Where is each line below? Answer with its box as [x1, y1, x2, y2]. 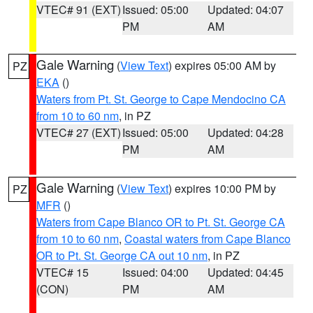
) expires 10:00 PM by [168, 180, 276, 196]
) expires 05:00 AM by [168, 57, 276, 73]
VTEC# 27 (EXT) [36, 124, 121, 140]
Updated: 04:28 [208, 124, 284, 140]
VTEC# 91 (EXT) [36, 1, 121, 17]
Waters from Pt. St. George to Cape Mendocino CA [36, 91, 286, 107]
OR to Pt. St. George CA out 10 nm [36, 247, 208, 263]
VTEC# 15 [36, 264, 89, 280]
